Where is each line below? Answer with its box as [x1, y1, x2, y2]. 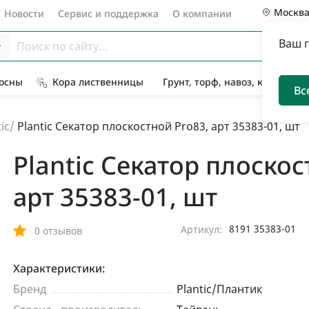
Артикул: [181, 223, 223, 236]
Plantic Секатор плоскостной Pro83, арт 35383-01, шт [14, 119, 300, 134]
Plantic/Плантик [177, 281, 262, 297]
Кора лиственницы [52, 75, 143, 88]
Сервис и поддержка [58, 7, 159, 20]
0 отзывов [34, 223, 82, 237]
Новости [4, 7, 44, 20]
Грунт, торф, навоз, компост [163, 75, 297, 88]
